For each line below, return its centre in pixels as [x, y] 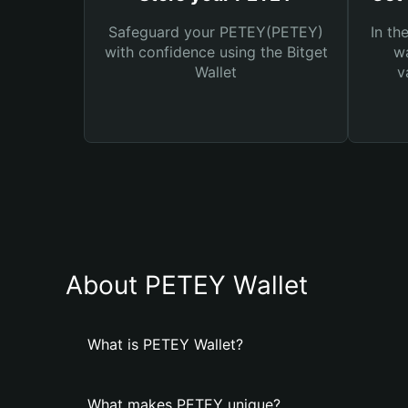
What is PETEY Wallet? [165, 344]
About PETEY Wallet [187, 285]
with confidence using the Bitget [216, 52]
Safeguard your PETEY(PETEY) [216, 32]
